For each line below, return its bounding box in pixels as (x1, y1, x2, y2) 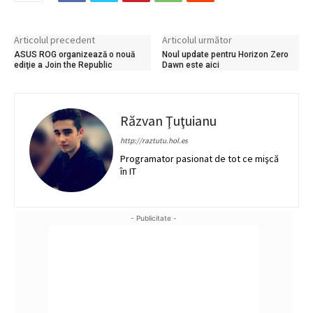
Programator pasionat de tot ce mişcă (120, 152, 279, 166)
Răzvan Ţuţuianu (120, 112, 217, 130)
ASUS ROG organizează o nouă (14, 50, 135, 60)
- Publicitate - (131, 214, 177, 223)
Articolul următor (162, 34, 233, 47)
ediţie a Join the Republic (14, 60, 112, 71)
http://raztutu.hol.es (120, 136, 188, 146)
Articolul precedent (14, 34, 95, 47)
